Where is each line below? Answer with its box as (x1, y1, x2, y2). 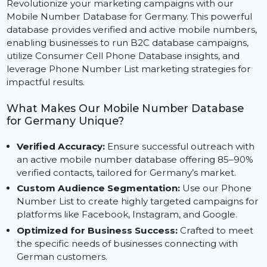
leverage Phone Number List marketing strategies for (7, 94, 265, 107)
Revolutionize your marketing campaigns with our (7, 25, 247, 38)
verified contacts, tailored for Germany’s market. (17, 203, 249, 216)
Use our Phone (189, 220, 265, 232)
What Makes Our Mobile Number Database (7, 135, 257, 148)
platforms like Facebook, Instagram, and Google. (17, 248, 250, 260)
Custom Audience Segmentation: (17, 220, 190, 232)
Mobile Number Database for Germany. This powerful (7, 39, 266, 51)
